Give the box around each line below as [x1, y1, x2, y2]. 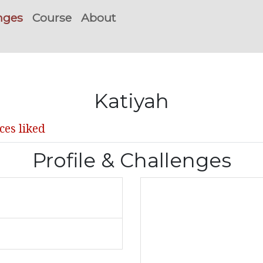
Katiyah [94, 89, 169, 113]
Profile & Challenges [32, 148, 231, 172]
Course [32, 11, 72, 25]
